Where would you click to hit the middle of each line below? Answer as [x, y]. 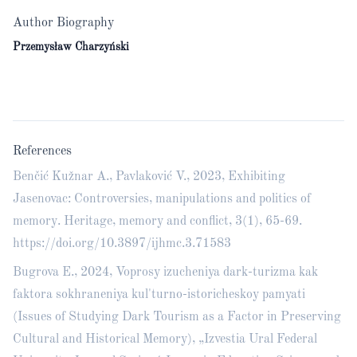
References [42, 151]
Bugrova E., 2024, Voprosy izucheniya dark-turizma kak [165, 273]
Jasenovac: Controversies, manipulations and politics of [162, 199]
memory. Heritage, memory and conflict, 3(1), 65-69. [157, 222]
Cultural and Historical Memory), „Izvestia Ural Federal [165, 339]
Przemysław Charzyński [71, 47]
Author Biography [63, 23]
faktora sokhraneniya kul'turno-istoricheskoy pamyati [159, 295]
